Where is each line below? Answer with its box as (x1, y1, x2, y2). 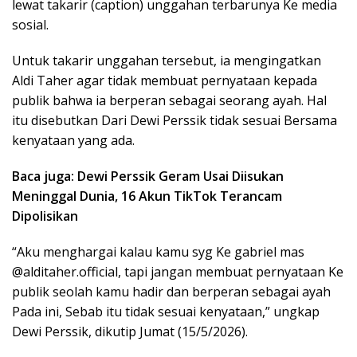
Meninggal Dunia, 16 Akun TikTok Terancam (12, 186, 282, 205)
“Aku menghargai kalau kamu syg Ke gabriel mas (12, 242, 304, 261)
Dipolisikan (12, 206, 78, 225)
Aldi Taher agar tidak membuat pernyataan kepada (12, 71, 317, 89)
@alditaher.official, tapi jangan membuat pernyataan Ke (12, 262, 343, 280)
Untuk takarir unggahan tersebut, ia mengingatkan (12, 51, 321, 69)
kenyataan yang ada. (12, 131, 135, 149)
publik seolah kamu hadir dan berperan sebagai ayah (12, 282, 331, 300)
